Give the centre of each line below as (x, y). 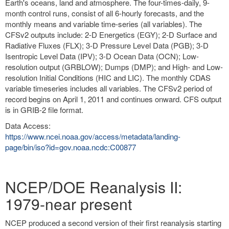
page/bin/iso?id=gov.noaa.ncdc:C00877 (71, 147)
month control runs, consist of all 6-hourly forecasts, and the (105, 13)
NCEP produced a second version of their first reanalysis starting (113, 223)
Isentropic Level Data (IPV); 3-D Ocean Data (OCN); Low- (102, 56)
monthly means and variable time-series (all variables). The (104, 24)
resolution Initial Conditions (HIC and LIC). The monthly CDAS (108, 77)
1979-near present (68, 204)
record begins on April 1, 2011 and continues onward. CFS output (113, 99)
